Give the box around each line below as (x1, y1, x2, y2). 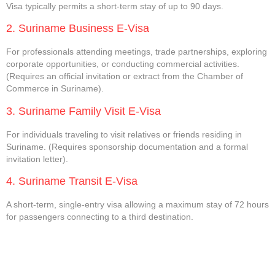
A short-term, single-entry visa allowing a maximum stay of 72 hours (6, 199, 269, 210)
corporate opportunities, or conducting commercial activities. (6, 59, 239, 69)
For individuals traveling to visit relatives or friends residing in (6, 129, 242, 139)
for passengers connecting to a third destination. (6, 212, 193, 222)
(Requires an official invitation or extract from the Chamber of (6, 71, 243, 82)
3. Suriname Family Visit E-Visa (6, 104, 161, 117)
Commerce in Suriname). (6, 83, 104, 94)
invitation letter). (6, 153, 68, 164)
